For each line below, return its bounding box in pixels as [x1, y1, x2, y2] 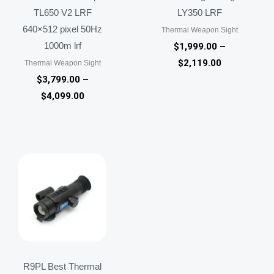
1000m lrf [43, 40, 81, 51]
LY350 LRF [177, 7, 222, 18]
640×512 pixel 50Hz [23, 23, 102, 34]
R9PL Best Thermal [23, 261, 102, 272]
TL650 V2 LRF [33, 7, 92, 18]
